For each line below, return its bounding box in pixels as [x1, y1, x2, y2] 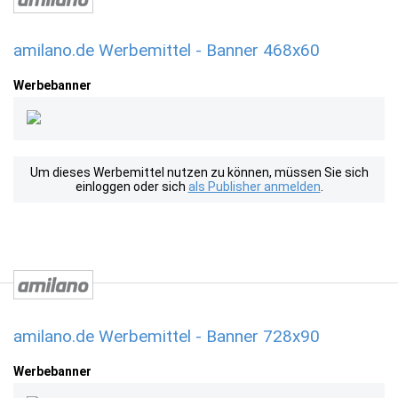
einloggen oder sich [75, 179, 188, 194]
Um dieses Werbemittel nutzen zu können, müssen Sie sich [29, 165, 369, 179]
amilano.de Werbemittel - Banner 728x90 [13, 326, 320, 346]
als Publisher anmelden [187, 179, 321, 194]
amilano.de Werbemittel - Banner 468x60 [13, 40, 320, 60]
